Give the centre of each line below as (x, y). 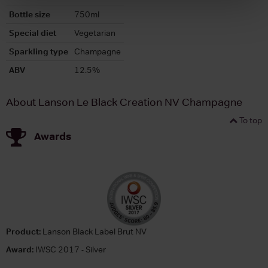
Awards (53, 136)
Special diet (33, 33)
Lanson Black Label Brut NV (94, 231)
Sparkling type (39, 51)
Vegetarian (95, 33)
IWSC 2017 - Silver (70, 249)
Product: (23, 231)
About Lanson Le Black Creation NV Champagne (124, 102)
